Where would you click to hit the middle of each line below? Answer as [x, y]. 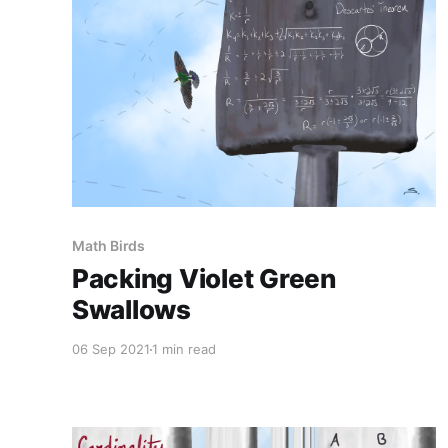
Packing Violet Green [204, 279]
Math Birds [109, 246]
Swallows [131, 310]
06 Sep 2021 [111, 349]
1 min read [184, 349]
